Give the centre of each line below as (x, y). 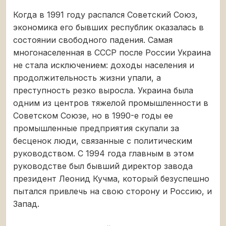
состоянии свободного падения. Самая (93, 40)
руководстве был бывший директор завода (103, 166)
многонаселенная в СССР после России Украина (112, 52)
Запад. (26, 204)
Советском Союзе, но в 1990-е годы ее (93, 115)
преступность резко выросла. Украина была (103, 90)
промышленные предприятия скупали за (96, 128)
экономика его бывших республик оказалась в (108, 27)
